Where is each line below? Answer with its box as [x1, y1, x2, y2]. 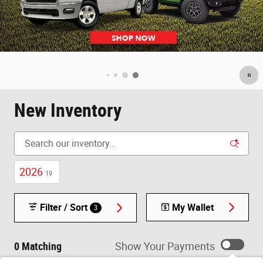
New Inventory [14, 99, 122, 122]
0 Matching [14, 240, 62, 252]
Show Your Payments [115, 240, 215, 252]
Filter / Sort [39, 201, 87, 213]
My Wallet [171, 201, 214, 213]
